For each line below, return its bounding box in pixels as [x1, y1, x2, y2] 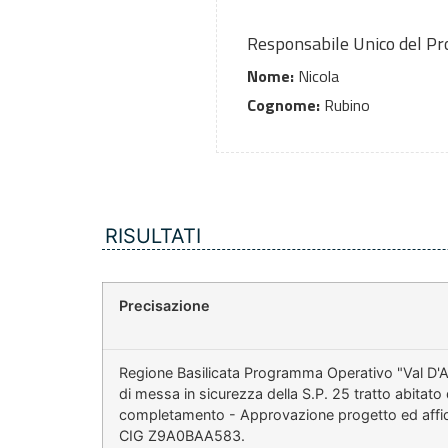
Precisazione [119, 297, 210, 315]
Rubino [320, 93, 370, 118]
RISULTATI [105, 224, 201, 249]
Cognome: [247, 93, 320, 118]
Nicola [294, 64, 339, 89]
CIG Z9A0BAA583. [119, 427, 245, 445]
